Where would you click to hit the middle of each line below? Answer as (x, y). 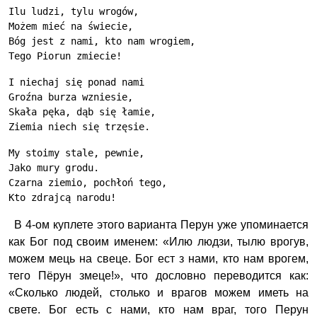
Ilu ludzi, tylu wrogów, (74, 11)
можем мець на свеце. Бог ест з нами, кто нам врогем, (158, 259)
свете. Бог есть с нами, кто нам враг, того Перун (158, 310)
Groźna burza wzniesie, (71, 97)
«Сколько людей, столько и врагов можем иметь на (158, 293)
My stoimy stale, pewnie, (76, 153)
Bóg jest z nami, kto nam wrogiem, (102, 41)
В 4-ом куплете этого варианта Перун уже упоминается (161, 225)
